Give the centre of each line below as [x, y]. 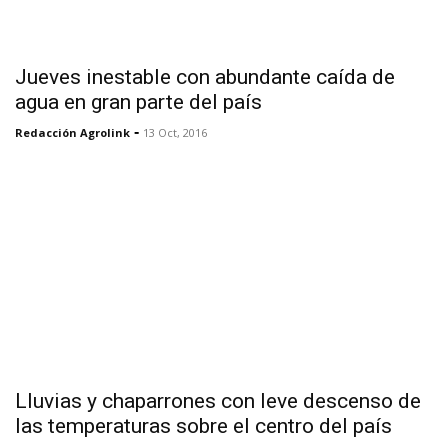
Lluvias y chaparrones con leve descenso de [218, 400]
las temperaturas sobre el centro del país [203, 425]
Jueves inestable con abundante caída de [205, 76]
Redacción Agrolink [72, 132]
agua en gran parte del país [138, 101]
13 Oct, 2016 [175, 132]
